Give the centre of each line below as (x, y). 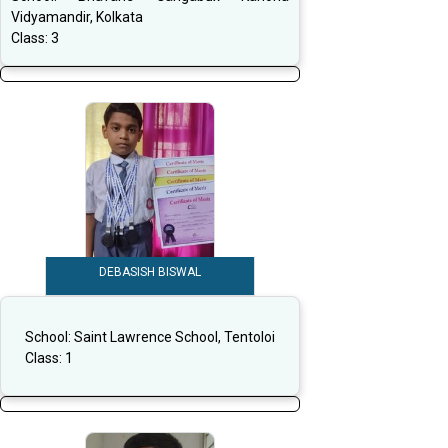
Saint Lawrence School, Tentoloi (174, 336)
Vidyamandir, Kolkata (77, 17)
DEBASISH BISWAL (150, 272)
